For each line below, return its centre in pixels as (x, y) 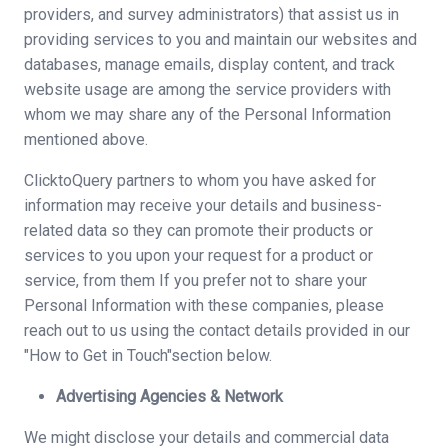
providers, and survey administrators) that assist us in (211, 14)
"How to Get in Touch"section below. (148, 355)
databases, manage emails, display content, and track (209, 64)
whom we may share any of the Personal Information (207, 114)
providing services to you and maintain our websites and (220, 39)
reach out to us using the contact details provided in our (217, 330)
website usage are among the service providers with (207, 89)
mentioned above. (86, 139)
